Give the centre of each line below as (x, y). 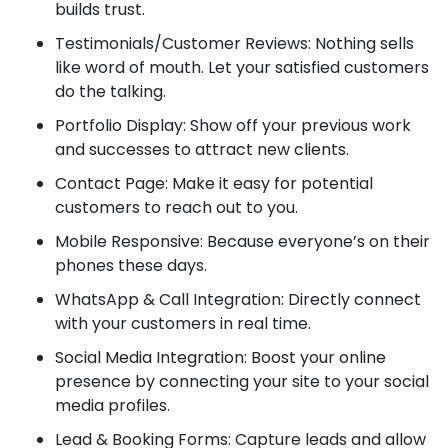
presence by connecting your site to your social (242, 382)
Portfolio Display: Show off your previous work (233, 126)
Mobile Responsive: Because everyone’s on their (242, 242)
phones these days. (131, 266)
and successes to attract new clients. (202, 150)
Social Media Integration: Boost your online (220, 358)
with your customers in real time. (183, 324)
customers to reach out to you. (176, 208)
